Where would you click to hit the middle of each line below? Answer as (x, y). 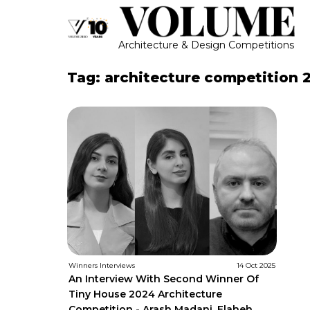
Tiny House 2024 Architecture (145, 294)
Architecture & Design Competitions (206, 45)
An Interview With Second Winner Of (164, 279)
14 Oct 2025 (256, 266)
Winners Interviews (102, 266)
